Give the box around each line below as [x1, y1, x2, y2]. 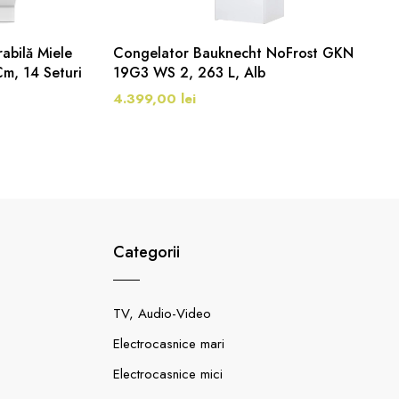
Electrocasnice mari [113, 334, 224, 354]
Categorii [113, 240, 180, 264]
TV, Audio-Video [113, 304, 211, 323]
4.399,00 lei [113, 89, 196, 109]
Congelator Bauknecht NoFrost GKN [113, 43, 354, 63]
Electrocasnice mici [113, 364, 223, 384]
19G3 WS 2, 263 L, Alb [113, 62, 265, 83]
